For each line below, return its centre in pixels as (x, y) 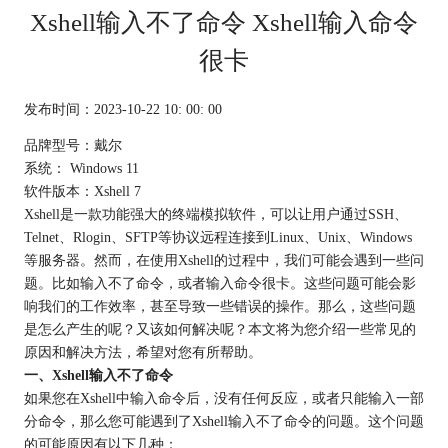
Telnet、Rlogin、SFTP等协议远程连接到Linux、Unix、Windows (217, 236)
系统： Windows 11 (81, 167)
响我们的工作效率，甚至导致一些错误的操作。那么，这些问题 (219, 305)
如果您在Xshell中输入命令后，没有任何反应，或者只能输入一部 (223, 397)
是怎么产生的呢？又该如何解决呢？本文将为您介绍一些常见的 (219, 328)
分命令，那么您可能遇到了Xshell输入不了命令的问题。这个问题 (223, 420)
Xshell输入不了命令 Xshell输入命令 (224, 22)
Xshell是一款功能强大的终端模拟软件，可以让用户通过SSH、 (215, 213)
